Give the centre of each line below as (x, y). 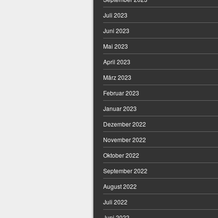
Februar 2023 (121, 93)
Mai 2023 (116, 46)
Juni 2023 (116, 31)
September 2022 (125, 171)
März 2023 (117, 77)
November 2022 (125, 140)
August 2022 (120, 186)
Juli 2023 (115, 15)
